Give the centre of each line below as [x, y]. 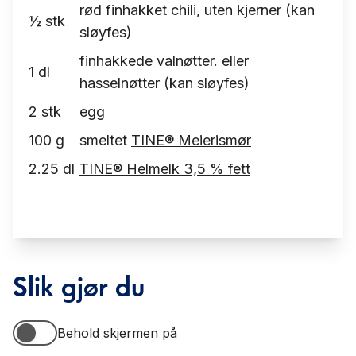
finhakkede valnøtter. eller [164, 61]
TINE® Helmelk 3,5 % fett [165, 169]
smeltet [105, 140]
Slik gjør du [79, 285]
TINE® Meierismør [191, 140]
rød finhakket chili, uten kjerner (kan [197, 10]
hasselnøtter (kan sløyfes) [164, 83]
